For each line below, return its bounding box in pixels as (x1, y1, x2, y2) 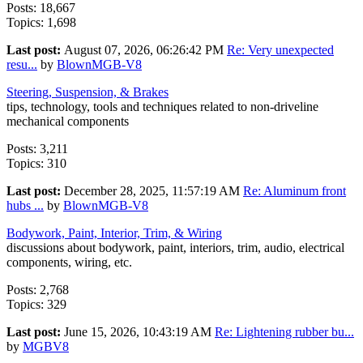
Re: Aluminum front (243, 184, 346, 199)
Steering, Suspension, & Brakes (6, 85, 169, 100)
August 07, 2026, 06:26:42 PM (64, 43, 227, 58)
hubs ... (6, 199, 44, 213)
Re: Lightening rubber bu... (215, 325, 354, 340)
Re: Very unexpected (227, 43, 334, 58)
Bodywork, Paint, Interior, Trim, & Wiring (6, 226, 222, 241)
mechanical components (6, 114, 129, 129)
